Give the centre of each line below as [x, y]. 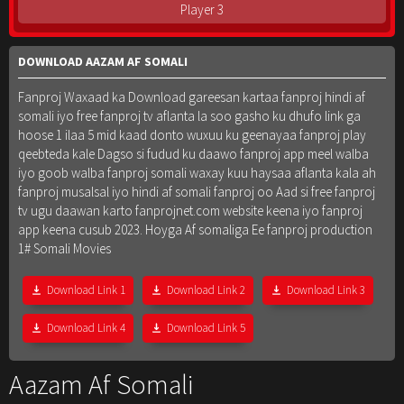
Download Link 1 [86, 290]
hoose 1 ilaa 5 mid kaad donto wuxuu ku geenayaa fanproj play [192, 135]
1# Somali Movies [64, 249]
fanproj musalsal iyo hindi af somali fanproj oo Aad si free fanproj [197, 192]
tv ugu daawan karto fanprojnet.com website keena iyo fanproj [190, 211]
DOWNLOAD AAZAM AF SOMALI [103, 62]
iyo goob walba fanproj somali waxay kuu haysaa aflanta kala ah [197, 173]
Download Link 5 [206, 328]
